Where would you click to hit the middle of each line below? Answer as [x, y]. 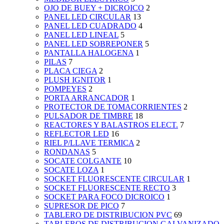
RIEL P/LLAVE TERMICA [89, 143]
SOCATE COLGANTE [83, 161]
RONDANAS [67, 152]
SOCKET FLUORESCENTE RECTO [107, 188]
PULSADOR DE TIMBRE [88, 116]
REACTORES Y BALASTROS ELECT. [111, 125]
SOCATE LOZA [71, 170]
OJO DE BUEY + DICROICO [94, 8]
